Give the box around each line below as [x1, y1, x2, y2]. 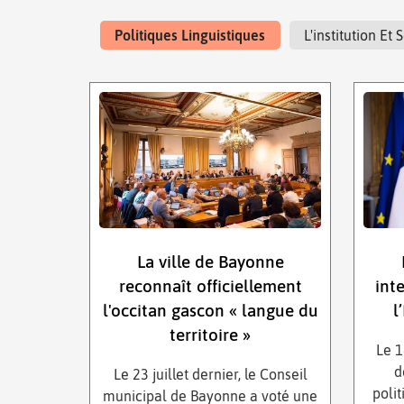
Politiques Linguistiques [115, 27, 266, 44]
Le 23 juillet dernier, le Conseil [113, 366, 308, 383]
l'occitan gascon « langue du [102, 300, 318, 321]
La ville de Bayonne [136, 252, 284, 272]
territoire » [170, 325, 252, 345]
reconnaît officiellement [118, 276, 302, 297]
